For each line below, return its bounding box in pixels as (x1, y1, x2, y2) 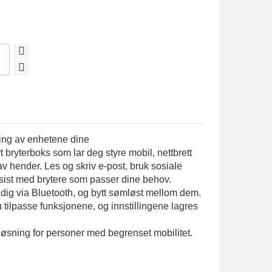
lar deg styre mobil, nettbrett (73, 148, 192, 158)
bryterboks (5, 148, 51, 158)
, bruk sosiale (125, 161, 183, 171)
